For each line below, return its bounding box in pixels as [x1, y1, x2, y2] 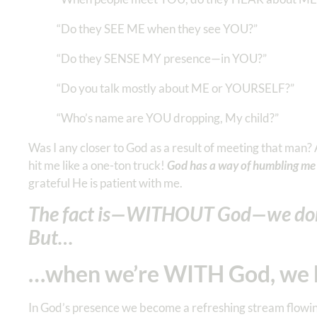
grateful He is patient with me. [28, 175, 183, 191]
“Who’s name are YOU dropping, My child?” [57, 110, 279, 126]
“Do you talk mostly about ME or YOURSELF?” [57, 81, 294, 96]
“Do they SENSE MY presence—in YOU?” [57, 51, 267, 67]
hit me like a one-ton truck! [28, 158, 167, 173]
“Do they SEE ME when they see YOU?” [57, 21, 260, 37]
